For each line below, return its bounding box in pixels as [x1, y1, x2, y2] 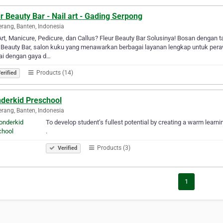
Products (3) [96, 144, 130, 151]
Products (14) [35, 69, 73, 76]
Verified [56, 144, 77, 151]
